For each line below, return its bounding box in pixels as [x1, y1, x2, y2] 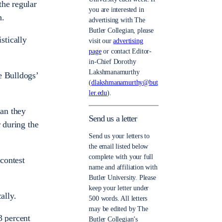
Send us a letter [89, 113, 137, 124]
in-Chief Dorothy [89, 58, 136, 66]
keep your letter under [89, 184, 149, 192]
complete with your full [89, 153, 154, 161]
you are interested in [89, 6, 144, 14]
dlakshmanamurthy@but [91, 79, 158, 87]
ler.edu [89, 89, 107, 97]
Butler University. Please [89, 174, 156, 182]
